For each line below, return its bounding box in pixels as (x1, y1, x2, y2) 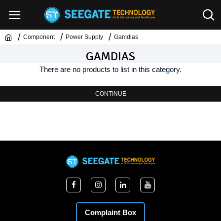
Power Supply (66, 34, 103, 40)
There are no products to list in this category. (39, 65, 182, 74)
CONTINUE (95, 90, 126, 97)
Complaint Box (85, 208, 136, 217)
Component (23, 34, 55, 40)
